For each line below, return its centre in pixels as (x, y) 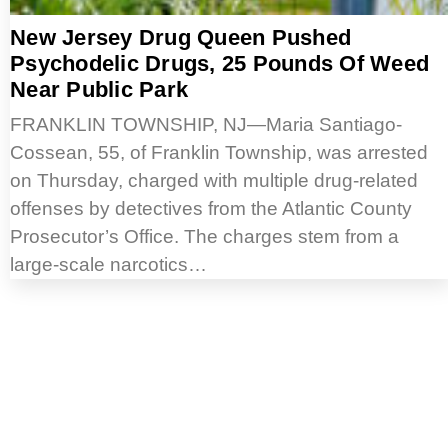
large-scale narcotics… (108, 265)
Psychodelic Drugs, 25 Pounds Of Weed (219, 64)
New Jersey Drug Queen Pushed (180, 38)
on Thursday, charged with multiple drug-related (214, 181)
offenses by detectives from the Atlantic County (211, 209)
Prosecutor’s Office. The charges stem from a (204, 237)
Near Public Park (99, 90)
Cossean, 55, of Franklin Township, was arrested (219, 153)
